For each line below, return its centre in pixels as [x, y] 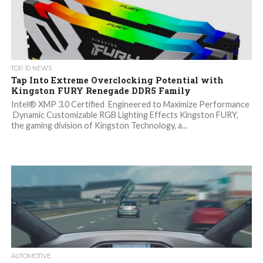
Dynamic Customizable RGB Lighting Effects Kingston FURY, [124, 115]
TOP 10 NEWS [31, 69]
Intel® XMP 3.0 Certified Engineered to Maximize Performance [130, 104]
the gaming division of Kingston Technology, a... [99, 126]
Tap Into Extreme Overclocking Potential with [117, 80]
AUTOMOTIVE [31, 257]
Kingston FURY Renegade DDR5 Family [101, 91]
